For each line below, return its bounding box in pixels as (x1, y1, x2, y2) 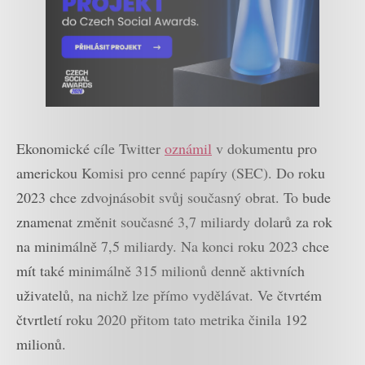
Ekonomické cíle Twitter (16, 138, 165, 158)
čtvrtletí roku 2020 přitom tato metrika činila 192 (16, 309, 307, 329)
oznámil (165, 138, 212, 158)
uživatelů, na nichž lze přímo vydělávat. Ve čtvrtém (16, 284, 322, 305)
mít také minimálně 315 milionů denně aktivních (16, 260, 305, 280)
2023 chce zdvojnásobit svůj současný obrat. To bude (16, 187, 331, 207)
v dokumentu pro (212, 138, 317, 158)
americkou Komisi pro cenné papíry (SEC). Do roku (16, 162, 325, 182)
